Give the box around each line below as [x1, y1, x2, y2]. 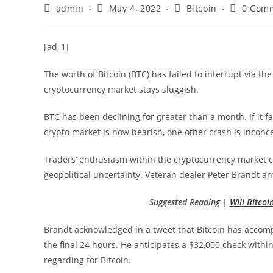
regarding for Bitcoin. [44, 253, 131, 266]
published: [96, 13, 144, 25]
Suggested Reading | [149, 196, 230, 208]
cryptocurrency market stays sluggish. [44, 83, 199, 95]
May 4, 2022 [108, 2, 161, 14]
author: [43, 13, 76, 25]
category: [174, 13, 214, 25]
